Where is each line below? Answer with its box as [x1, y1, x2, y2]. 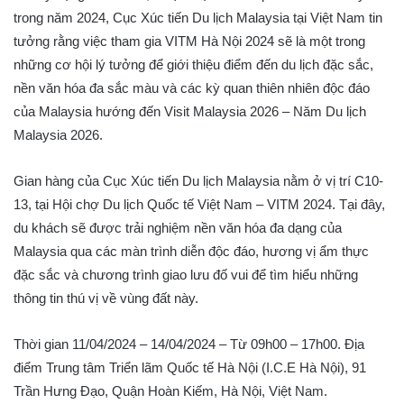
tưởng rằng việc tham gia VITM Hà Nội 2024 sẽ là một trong [14, 32, 365, 49]
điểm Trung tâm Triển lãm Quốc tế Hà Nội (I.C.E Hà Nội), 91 [14, 359, 366, 375]
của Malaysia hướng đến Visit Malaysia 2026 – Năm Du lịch [14, 103, 366, 119]
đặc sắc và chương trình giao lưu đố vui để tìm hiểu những [14, 266, 358, 282]
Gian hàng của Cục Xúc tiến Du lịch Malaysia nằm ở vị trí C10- [14, 172, 383, 188]
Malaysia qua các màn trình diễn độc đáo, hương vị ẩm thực [14, 243, 369, 259]
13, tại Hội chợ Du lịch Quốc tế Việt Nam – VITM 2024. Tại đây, [14, 196, 385, 212]
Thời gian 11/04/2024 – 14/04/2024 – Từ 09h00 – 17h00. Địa [14, 335, 364, 352]
